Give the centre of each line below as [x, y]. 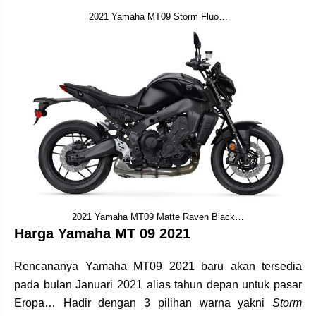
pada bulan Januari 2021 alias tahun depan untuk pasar [158, 285]
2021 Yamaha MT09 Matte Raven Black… [158, 217]
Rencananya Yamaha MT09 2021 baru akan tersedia [158, 267]
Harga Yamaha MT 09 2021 [102, 234]
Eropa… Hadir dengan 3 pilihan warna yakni [143, 303]
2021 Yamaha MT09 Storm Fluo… [158, 16]
